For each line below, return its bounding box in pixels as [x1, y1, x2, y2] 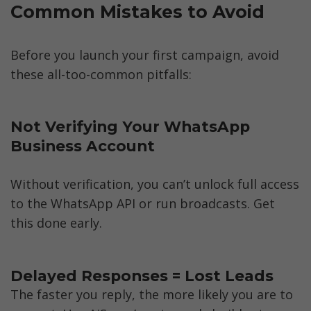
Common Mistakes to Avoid [10, 1, 264, 23]
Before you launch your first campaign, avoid [10, 46, 279, 63]
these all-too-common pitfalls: [10, 65, 192, 83]
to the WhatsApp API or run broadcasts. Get [10, 195, 275, 212]
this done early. [10, 215, 102, 232]
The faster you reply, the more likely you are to [10, 286, 293, 303]
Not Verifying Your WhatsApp [10, 117, 250, 135]
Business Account [10, 137, 155, 155]
